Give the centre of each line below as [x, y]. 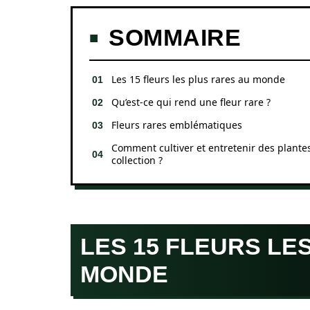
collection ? [137, 160]
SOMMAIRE [175, 37]
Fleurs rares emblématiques [177, 125]
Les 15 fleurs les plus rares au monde [198, 79]
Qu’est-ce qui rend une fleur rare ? [191, 102]
